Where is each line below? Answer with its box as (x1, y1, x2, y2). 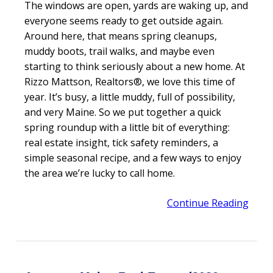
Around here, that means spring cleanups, (24, 29, 217, 43)
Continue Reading (167, 196, 249, 210)
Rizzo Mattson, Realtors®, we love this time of (24, 75, 235, 89)
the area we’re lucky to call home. (24, 166, 175, 180)
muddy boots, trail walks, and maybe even (24, 44, 214, 58)
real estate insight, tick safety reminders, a (24, 136, 218, 150)
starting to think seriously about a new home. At (24, 60, 245, 74)
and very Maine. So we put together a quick (24, 105, 221, 119)
